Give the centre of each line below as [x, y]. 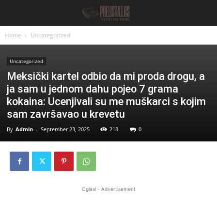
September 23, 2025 [65, 129]
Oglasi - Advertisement [108, 189]
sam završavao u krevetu [66, 114]
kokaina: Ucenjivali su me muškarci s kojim [106, 101]
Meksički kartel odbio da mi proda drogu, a [106, 76]
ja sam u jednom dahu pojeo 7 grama [93, 89]
